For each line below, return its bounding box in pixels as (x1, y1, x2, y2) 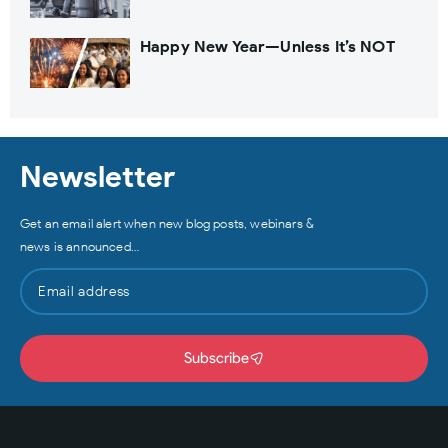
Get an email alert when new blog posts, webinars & (20, 215, 314, 231)
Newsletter (20, 157, 176, 195)
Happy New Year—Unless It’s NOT (140, 36, 395, 56)
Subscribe (184, 348, 249, 367)
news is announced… (20, 238, 139, 254)
